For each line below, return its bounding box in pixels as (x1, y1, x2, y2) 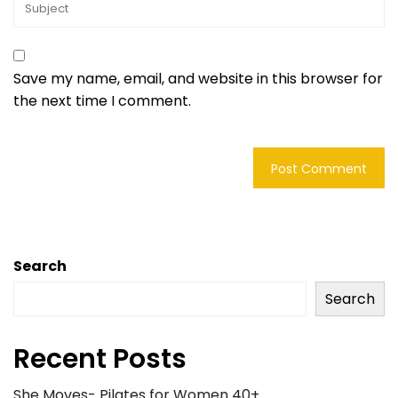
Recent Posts (13, 340, 187, 378)
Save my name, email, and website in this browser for (13, 68, 383, 90)
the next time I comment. (13, 91, 191, 112)
